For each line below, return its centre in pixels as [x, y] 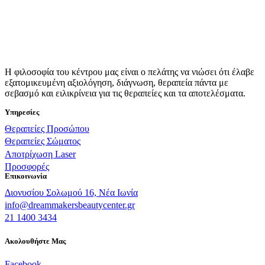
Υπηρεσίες [22, 112]
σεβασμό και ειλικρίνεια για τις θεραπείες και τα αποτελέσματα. [125, 93]
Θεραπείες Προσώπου [47, 129]
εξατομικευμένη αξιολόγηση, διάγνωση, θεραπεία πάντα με [117, 83]
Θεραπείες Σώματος [43, 141]
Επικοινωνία [26, 176]
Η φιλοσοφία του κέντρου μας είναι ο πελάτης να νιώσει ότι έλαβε [130, 72]
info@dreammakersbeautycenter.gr [70, 205]
